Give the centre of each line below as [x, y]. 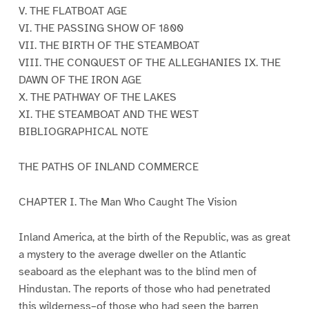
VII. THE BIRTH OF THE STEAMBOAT [109, 46]
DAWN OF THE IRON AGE [80, 80]
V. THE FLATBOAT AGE [72, 11]
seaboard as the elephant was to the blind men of [137, 271]
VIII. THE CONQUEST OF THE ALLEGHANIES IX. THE [149, 63]
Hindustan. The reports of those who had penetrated [144, 289]
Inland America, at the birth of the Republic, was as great [154, 237]
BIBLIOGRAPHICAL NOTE [83, 132]
